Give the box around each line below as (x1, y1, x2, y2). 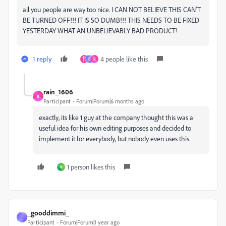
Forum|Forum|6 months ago (76, 97, 144, 105)
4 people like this (100, 54, 148, 63)
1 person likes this (67, 162, 115, 171)
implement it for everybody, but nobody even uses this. (39, 134, 190, 143)
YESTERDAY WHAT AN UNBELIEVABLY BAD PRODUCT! (23, 26, 178, 35)
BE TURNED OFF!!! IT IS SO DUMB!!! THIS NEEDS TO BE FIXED (23, 16, 199, 24)
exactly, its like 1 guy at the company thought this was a (39, 113, 193, 122)
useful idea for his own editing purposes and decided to (39, 124, 191, 132)
